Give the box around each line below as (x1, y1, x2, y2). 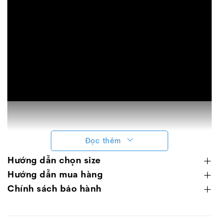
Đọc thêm (85, 135, 121, 146)
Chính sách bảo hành (7, 183, 102, 194)
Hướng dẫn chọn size (7, 155, 101, 166)
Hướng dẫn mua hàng (7, 169, 103, 180)
